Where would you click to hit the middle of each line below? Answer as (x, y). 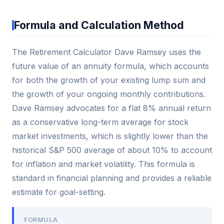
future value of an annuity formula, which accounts (110, 66)
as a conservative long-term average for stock (100, 122)
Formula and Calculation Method (99, 25)
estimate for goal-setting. (59, 192)
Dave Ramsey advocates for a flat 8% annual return (111, 108)
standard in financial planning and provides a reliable (112, 178)
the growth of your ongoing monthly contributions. (109, 94)
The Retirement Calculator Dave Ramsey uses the (106, 52)
